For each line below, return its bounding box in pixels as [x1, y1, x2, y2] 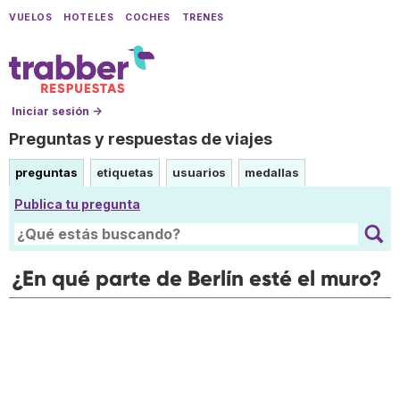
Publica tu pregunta [14, 196, 140, 212]
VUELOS [9, 12, 53, 23]
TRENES [181, 12, 225, 23]
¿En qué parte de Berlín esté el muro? [12, 265, 381, 292]
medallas [245, 165, 299, 180]
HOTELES [63, 12, 114, 23]
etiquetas [96, 165, 154, 180]
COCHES [125, 12, 171, 23]
